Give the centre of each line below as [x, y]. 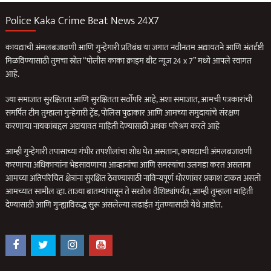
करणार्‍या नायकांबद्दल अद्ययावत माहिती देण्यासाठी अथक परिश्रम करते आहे [113, 126]
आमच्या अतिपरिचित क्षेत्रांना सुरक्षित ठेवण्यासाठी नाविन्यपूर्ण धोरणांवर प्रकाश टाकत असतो [133, 178]
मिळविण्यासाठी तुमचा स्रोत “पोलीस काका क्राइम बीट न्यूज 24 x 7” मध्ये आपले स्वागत [129, 61]
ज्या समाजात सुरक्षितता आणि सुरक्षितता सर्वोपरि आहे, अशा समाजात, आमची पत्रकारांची [129, 100]
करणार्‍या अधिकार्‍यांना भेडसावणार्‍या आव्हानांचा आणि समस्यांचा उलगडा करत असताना [128, 165]
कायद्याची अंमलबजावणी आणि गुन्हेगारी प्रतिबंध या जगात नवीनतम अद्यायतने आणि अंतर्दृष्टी [135, 48]
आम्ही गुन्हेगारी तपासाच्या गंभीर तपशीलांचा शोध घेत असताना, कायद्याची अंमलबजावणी [129, 152]
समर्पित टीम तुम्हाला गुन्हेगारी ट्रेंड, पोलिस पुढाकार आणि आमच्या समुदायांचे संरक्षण [123, 113]
